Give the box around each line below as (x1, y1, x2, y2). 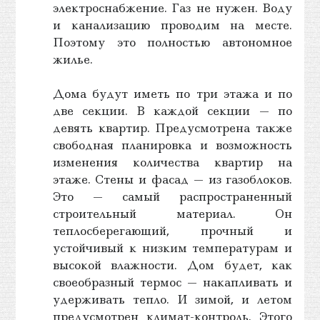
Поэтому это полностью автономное (52, 34, 293, 50)
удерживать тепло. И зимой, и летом (52, 291, 293, 307)
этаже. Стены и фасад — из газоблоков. (52, 171, 293, 187)
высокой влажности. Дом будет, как (52, 256, 293, 273)
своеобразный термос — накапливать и (52, 274, 293, 290)
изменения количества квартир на (52, 154, 293, 170)
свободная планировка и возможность (52, 136, 293, 153)
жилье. (52, 51, 93, 67)
